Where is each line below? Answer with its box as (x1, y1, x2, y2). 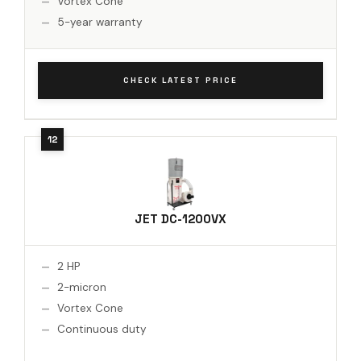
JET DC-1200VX (135, 210, 226, 226)
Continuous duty (57, 322, 147, 336)
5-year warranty (57, 15, 143, 29)
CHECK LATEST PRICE (123, 74, 238, 85)
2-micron (57, 280, 106, 294)
